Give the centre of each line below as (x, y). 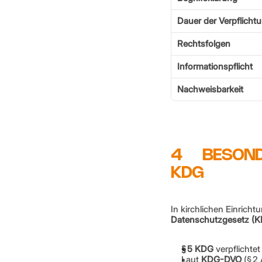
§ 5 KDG (197, 249)
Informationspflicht (215, 66)
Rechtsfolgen (204, 44)
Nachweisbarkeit (210, 89)
